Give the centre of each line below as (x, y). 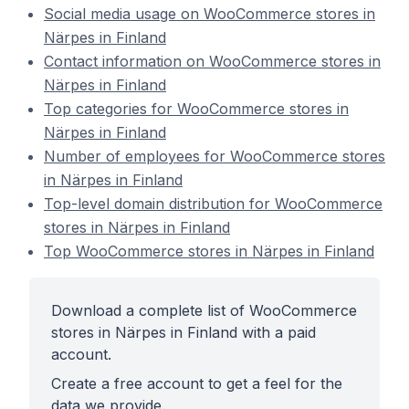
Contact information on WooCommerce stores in (212, 61)
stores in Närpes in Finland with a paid (184, 332)
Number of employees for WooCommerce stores (215, 156)
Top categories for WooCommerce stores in (196, 109)
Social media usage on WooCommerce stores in (210, 14)
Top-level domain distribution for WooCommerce (213, 204)
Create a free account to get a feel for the (197, 383)
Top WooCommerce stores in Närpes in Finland (209, 251)
